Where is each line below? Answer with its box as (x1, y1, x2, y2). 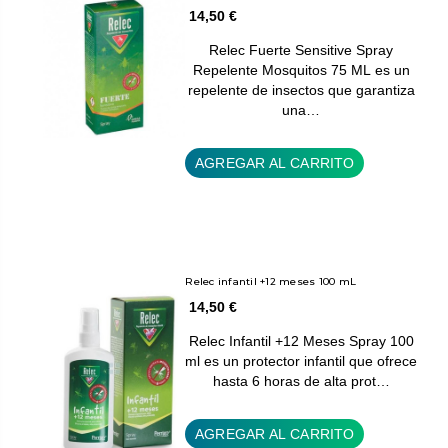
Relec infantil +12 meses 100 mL (185, 274, 357, 288)
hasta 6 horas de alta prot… (212, 372, 390, 389)
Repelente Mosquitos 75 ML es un (192, 61, 410, 78)
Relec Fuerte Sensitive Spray (209, 41, 394, 58)
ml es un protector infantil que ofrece (185, 352, 418, 369)
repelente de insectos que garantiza (187, 81, 415, 98)
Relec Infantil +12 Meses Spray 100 (188, 332, 414, 349)
